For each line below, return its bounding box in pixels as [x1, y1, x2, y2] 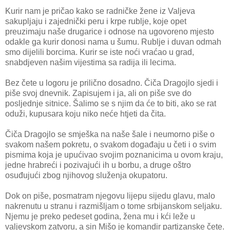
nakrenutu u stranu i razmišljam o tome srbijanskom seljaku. [5, 201, 222, 210]
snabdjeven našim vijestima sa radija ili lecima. [5, 57, 176, 67]
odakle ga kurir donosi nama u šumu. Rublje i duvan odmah [5, 37, 221, 46]
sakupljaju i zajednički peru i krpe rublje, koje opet [5, 16, 186, 26]
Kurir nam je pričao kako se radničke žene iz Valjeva [5, 6, 195, 15]
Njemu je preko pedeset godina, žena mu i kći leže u [5, 212, 195, 221]
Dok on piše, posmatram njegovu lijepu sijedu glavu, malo [5, 191, 215, 200]
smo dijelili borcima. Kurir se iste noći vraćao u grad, [5, 47, 194, 56]
